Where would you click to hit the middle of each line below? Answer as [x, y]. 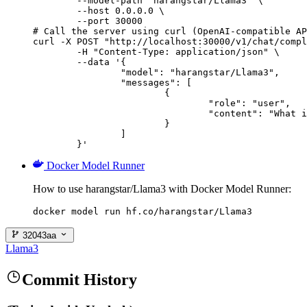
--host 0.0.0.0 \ [99, 10]
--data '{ [55, 62]
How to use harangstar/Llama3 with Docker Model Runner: [162, 188]
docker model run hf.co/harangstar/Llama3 [143, 211]
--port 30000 [88, 21]
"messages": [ [77, 82]
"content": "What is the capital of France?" [121, 113]
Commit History [79, 280]
